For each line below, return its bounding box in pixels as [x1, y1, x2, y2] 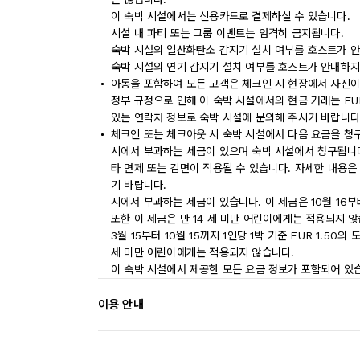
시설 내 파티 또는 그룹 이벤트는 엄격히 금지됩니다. [111, 27, 344, 39]
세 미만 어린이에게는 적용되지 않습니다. [111, 246, 295, 259]
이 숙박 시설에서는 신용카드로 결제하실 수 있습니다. [111, 10, 350, 22]
